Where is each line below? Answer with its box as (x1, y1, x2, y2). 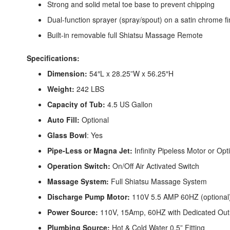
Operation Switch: (47, 161, 110, 171)
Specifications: (27, 53, 80, 64)
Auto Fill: (47, 114, 80, 125)
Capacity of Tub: (47, 99, 105, 110)
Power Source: (47, 207, 98, 218)
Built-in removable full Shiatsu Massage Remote (47, 30, 203, 41)
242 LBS (74, 84, 104, 94)
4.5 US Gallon (105, 99, 152, 110)
